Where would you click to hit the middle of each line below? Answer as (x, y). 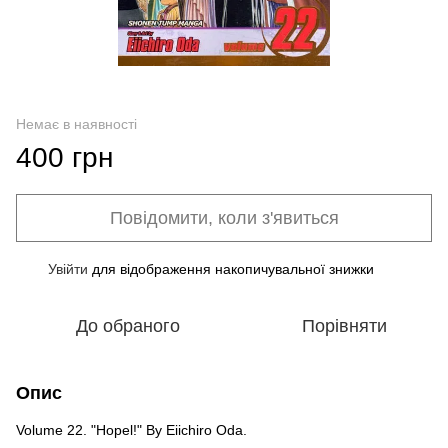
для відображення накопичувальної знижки (231, 268)
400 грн (64, 157)
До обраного (128, 325)
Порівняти (344, 325)
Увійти (68, 268)
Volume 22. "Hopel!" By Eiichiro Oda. (131, 429)
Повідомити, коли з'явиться (224, 217)
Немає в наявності (76, 123)
